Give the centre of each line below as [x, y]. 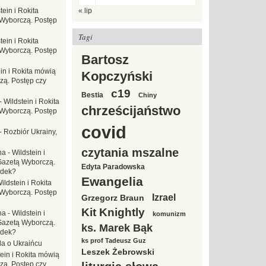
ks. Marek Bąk [117, 228]
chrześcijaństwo [131, 111]
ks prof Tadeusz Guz [114, 240]
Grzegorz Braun [113, 198]
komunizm [169, 214]
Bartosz [105, 60]
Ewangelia [112, 181]
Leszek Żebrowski [118, 252]
